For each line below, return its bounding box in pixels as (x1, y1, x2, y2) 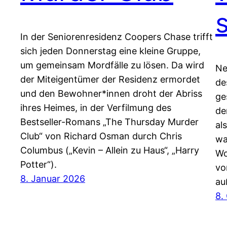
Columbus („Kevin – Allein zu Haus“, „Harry (20, 144, 199, 156)
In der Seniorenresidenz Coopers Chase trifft (20, 31, 213, 42)
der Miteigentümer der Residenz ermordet (20, 73, 200, 85)
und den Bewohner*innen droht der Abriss (20, 88, 202, 99)
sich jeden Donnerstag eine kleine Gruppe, (20, 45, 201, 56)
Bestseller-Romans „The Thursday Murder (20, 116, 199, 127)
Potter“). (20, 159, 57, 170)
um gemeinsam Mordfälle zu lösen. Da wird (20, 59, 204, 70)
